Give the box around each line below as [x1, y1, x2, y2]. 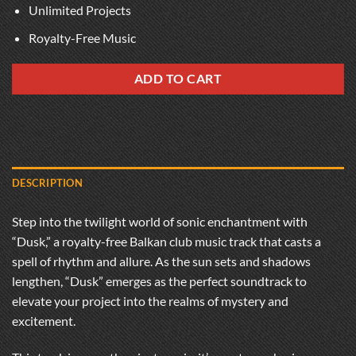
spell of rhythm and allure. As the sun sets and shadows [12, 253, 311, 269]
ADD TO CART [133, 72, 222, 87]
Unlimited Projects [28, 2, 131, 18]
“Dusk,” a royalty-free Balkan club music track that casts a [12, 234, 321, 250]
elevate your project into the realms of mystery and [12, 293, 288, 309]
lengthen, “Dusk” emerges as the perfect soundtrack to [12, 273, 307, 289]
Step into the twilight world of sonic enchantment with [12, 214, 308, 230]
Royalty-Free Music [28, 29, 136, 45]
